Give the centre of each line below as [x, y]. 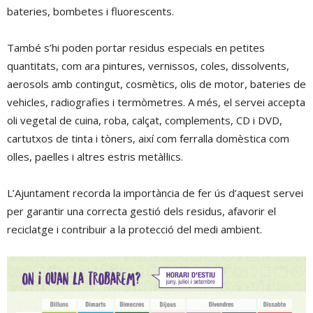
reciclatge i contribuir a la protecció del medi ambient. [134, 229]
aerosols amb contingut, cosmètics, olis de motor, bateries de [156, 84]
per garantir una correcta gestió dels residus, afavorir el [141, 211]
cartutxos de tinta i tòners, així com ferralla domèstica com [148, 138]
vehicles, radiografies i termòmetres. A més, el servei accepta [156, 102]
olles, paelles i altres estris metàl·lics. [95, 156]
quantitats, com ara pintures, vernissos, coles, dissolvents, [148, 66]
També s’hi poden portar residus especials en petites [136, 48]
